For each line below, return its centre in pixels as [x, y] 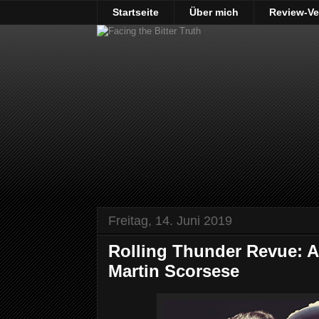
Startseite [136, 12]
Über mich [214, 12]
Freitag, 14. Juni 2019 [170, 220]
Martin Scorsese [174, 271]
